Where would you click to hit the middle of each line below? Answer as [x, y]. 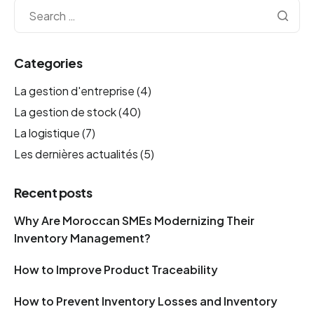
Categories [48, 63]
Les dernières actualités [76, 153]
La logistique [47, 132]
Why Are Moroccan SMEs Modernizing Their [134, 220]
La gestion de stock [65, 112]
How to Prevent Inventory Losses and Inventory [146, 301]
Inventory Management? [82, 238]
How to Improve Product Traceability [116, 269]
